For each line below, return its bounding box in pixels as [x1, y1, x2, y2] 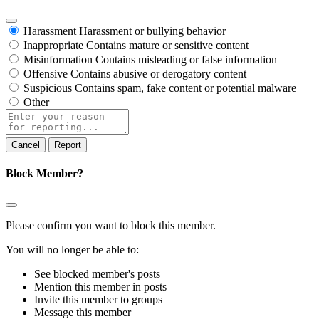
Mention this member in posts [34, 281, 167, 293]
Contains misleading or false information [95, 53, 277, 66]
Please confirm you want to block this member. [6, 219, 216, 232]
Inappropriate [23, 38, 83, 51]
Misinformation [23, 53, 93, 66]
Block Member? [6, 167, 83, 179]
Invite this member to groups [34, 293, 162, 306]
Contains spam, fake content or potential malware [75, 81, 296, 94]
